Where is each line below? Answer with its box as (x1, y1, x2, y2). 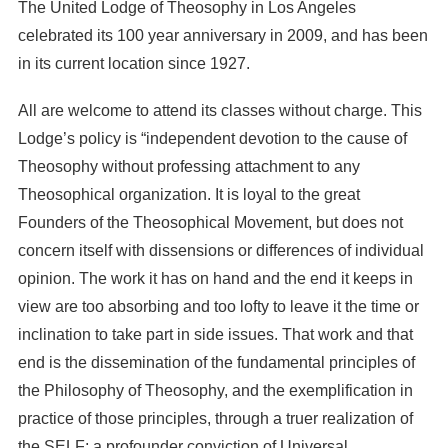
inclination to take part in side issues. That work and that (17, 326, 413, 344)
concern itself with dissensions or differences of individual (17, 242, 424, 260)
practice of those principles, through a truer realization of (17, 410, 413, 428)
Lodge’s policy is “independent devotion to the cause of (17, 130, 407, 148)
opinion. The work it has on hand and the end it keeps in (17, 270, 413, 288)
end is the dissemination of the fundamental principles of (17, 354, 415, 372)
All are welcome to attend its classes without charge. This (17, 102, 422, 120)
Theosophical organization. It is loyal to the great (17, 186, 360, 204)
